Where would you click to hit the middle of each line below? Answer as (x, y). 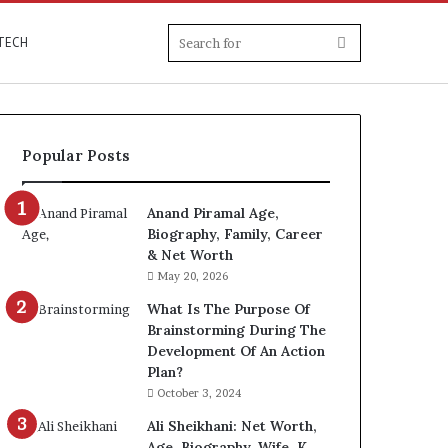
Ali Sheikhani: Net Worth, (232, 426)
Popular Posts (76, 155)
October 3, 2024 (199, 393)
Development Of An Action (236, 351)
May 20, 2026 (193, 276)
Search (369, 41)
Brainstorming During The (237, 330)
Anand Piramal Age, (213, 213)
